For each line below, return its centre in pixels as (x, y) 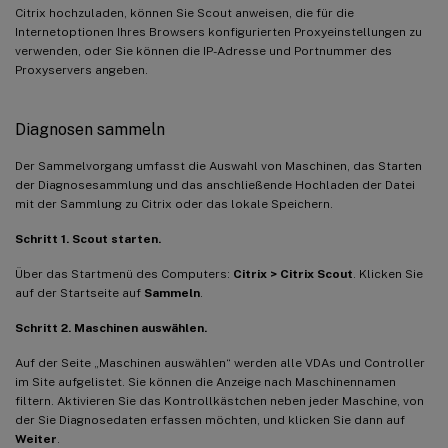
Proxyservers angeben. (81, 69)
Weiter (36, 438)
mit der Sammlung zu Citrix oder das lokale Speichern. (174, 203)
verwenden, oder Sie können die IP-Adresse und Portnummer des (203, 50)
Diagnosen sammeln (90, 129)
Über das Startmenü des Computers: (124, 273)
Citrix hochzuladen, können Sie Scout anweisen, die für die (184, 12)
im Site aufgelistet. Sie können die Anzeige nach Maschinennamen (205, 381)
